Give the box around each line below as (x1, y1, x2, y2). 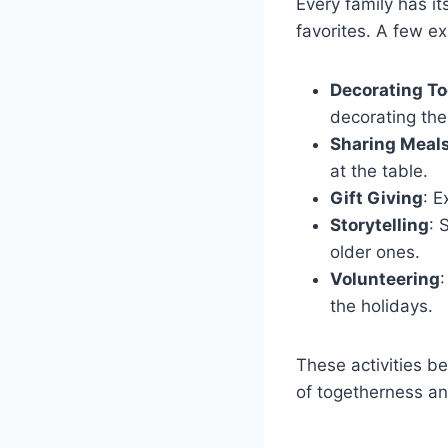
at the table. (329, 160, 428, 181)
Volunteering (329, 268, 440, 289)
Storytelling (329, 214, 429, 235)
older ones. (329, 241, 420, 262)
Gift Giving (329, 187, 423, 208)
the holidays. (329, 295, 433, 316)
